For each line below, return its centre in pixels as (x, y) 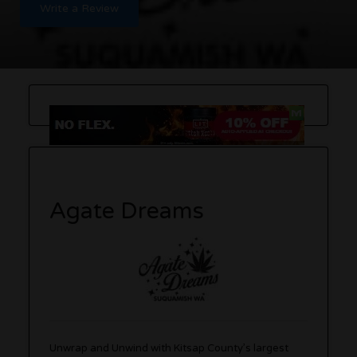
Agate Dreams (127, 211)
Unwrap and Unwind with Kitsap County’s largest (169, 348)
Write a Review (79, 8)
